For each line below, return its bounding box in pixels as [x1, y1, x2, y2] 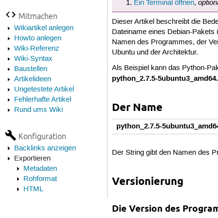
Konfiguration [18, 131, 66, 141]
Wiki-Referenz [14, 44, 59, 53]
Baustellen [14, 64, 47, 73]
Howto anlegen [14, 34, 61, 43]
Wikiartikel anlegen [14, 23, 73, 33]
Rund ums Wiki [14, 105, 63, 114]
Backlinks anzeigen [14, 144, 76, 153]
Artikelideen [14, 74, 51, 84]
